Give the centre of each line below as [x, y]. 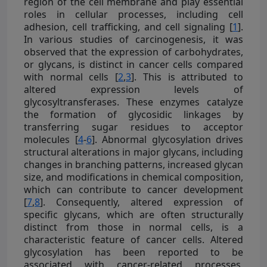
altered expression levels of [133, 89]
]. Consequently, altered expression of [142, 202]
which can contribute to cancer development [133, 189]
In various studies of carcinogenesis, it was [133, 39]
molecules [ [51, 139]
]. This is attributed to [187, 77]
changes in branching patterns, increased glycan [133, 164]
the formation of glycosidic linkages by [133, 114]
